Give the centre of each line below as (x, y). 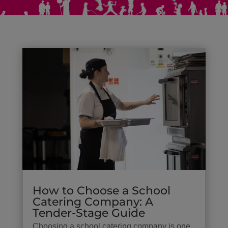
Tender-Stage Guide (89, 213)
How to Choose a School (101, 191)
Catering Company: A (93, 202)
